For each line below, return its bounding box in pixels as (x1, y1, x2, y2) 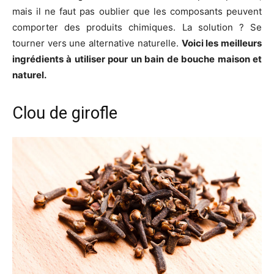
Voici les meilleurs (181, 37, 262, 49)
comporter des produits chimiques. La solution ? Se (12, 21, 262, 33)
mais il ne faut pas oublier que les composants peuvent (12, 5, 262, 17)
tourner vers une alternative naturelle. (12, 37, 182, 49)
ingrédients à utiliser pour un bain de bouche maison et (12, 53, 262, 65)
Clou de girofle (12, 103, 117, 123)
